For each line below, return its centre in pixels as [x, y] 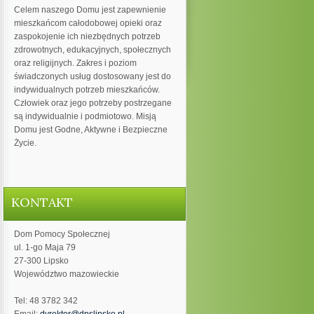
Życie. [25, 143]
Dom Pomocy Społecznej [62, 234]
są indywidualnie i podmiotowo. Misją [85, 116]
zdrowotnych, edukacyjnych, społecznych [92, 50]
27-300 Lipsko [41, 261]
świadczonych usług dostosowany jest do [92, 76]
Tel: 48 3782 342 [46, 301]
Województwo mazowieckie [66, 274]
